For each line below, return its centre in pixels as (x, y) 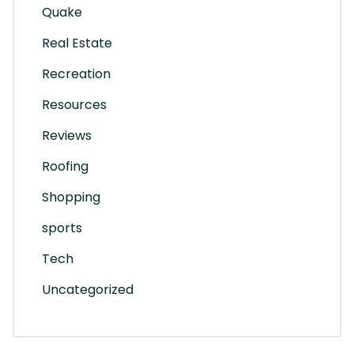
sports (62, 228)
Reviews (67, 136)
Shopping (71, 198)
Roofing (65, 167)
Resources (74, 105)
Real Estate (77, 43)
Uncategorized (88, 290)
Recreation (76, 74)
